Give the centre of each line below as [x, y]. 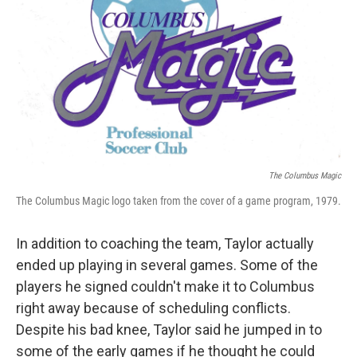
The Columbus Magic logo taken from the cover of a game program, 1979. [178, 201]
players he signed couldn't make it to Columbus [165, 287]
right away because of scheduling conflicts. [153, 308]
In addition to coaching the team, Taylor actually [165, 244]
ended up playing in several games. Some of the [167, 265]
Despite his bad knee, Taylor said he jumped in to [169, 330]
